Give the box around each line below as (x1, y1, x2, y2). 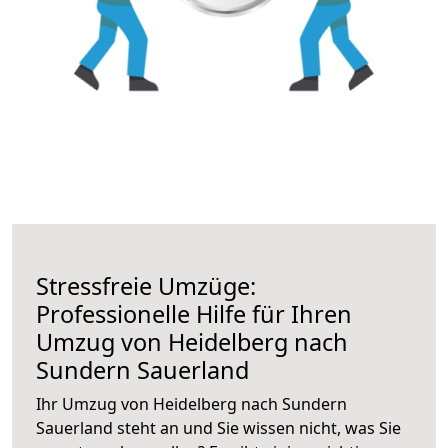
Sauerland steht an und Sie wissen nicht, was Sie (36, 416, 401, 439)
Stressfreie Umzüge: (36, 269, 256, 302)
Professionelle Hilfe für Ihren (36, 297, 352, 330)
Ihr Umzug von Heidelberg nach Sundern (36, 392, 347, 415)
